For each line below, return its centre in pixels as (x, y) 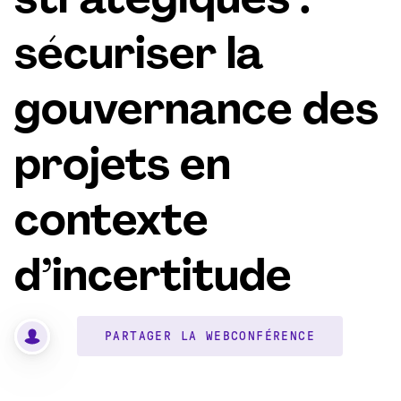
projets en (123, 168)
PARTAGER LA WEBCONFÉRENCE (210, 336)
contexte (111, 224)
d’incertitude (153, 279)
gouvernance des (196, 113)
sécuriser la (139, 57)
